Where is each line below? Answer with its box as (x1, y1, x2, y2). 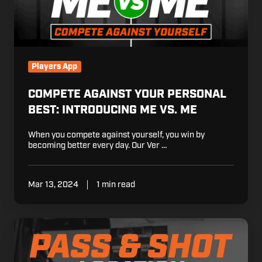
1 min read (96, 181, 135, 189)
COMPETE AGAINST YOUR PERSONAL (28, 89, 226, 100)
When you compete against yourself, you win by (28, 131, 205, 139)
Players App (32, 63, 78, 70)
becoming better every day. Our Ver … (28, 142, 167, 150)
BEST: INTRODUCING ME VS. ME (28, 105, 197, 116)
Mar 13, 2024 (28, 181, 78, 189)
